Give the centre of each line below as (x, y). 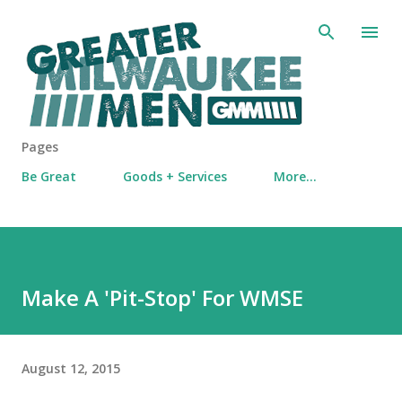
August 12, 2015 (71, 368)
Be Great (49, 177)
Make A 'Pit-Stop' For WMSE (162, 298)
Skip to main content (201, 22)
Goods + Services (175, 177)
